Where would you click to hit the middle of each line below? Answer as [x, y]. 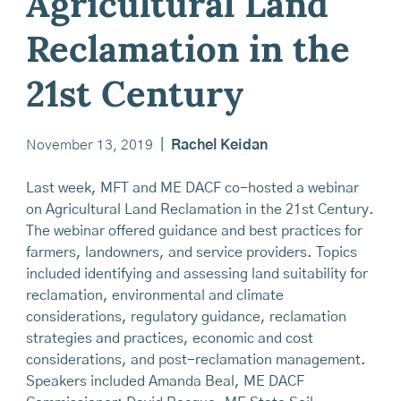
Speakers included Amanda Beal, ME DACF [165, 382]
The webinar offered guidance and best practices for [194, 231]
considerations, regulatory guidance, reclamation [186, 317]
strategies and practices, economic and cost [169, 339]
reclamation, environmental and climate [154, 296]
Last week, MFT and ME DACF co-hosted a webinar [192, 188]
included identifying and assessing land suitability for [196, 274]
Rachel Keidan [219, 145]
